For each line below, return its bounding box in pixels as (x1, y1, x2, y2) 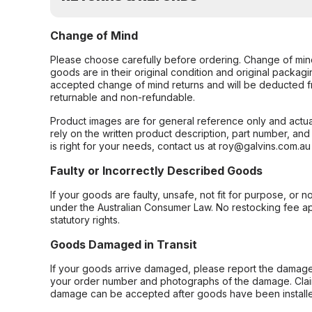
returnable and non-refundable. (50, 91, 195, 103)
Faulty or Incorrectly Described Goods (50, 164, 263, 178)
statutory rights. (50, 214, 120, 226)
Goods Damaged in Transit (50, 237, 197, 251)
